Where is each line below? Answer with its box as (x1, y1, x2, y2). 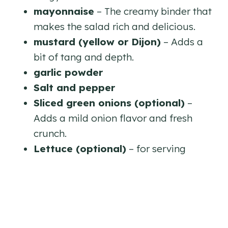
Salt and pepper (34, 81, 115, 94)
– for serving (126, 142, 186, 155)
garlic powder (34, 66, 103, 78)
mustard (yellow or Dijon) (34, 35, 161, 48)
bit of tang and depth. (34, 50, 134, 63)
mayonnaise (34, 5, 94, 17)
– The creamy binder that (94, 5, 212, 17)
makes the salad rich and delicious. (34, 20, 195, 33)
